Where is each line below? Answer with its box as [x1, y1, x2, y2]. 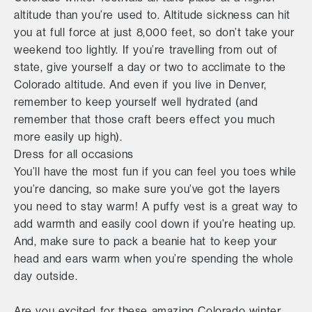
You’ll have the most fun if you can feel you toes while [14, 164, 297, 178]
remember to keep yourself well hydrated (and [14, 95, 258, 109]
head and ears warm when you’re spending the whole [14, 251, 294, 265]
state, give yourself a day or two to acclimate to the [14, 60, 286, 74]
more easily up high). [14, 130, 123, 143]
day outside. [14, 269, 78, 283]
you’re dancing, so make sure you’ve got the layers [14, 182, 281, 196]
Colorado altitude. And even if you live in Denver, [14, 77, 267, 91]
